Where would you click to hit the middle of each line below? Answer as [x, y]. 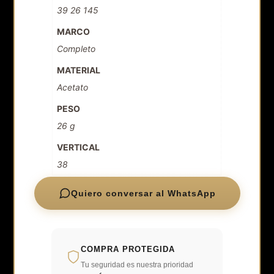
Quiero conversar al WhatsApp [143, 193]
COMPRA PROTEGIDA [128, 249]
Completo [76, 48]
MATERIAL [79, 70]
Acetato [73, 87]
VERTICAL [79, 147]
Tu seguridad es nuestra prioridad [137, 265]
